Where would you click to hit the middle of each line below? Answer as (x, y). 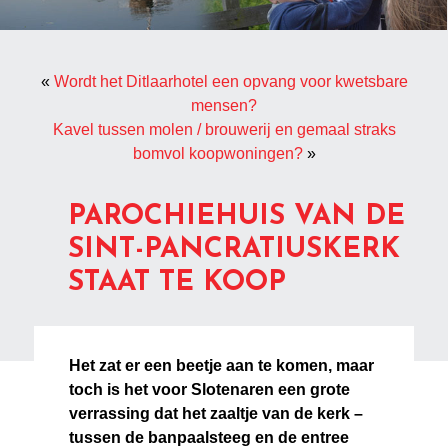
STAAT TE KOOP (177, 283)
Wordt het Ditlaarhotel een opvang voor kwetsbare (230, 82)
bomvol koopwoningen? (217, 154)
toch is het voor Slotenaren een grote (210, 390)
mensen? (224, 106)
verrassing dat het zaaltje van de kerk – (216, 414)
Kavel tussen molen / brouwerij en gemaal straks (224, 130)
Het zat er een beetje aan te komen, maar (222, 366)
